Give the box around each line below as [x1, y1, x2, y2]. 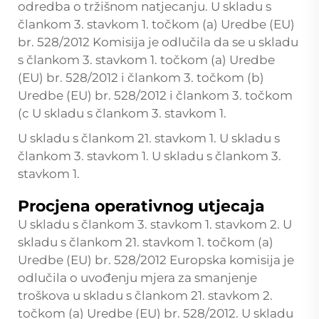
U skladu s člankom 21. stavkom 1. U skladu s [18, 130, 280, 145]
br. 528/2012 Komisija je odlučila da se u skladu [18, 34, 298, 49]
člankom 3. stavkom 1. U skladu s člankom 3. [18, 148, 281, 163]
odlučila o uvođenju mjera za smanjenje [18, 270, 257, 285]
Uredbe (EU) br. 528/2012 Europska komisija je [18, 252, 294, 267]
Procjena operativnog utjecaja [18, 196, 265, 216]
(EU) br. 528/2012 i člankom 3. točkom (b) [18, 70, 264, 85]
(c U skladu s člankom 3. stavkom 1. [18, 105, 226, 120]
